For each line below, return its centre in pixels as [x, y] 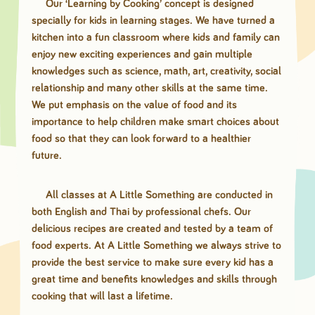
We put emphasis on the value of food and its [134, 105]
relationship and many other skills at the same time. [149, 88]
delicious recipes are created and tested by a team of [152, 229]
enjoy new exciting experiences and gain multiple [142, 54]
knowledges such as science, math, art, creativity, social [156, 71]
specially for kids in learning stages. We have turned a [153, 21]
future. [46, 156]
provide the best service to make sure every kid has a [152, 263]
